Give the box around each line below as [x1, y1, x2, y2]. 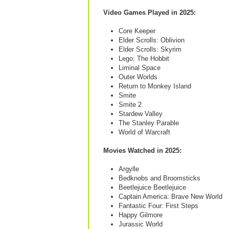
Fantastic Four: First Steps [119, 202, 198, 210]
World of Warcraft [119, 128, 170, 136]
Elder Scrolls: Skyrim [119, 45, 181, 53]
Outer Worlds [119, 73, 157, 81]
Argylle [119, 165, 139, 173]
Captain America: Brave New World [119, 193, 222, 200]
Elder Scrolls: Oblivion [119, 36, 185, 44]
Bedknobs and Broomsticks [119, 174, 200, 182]
